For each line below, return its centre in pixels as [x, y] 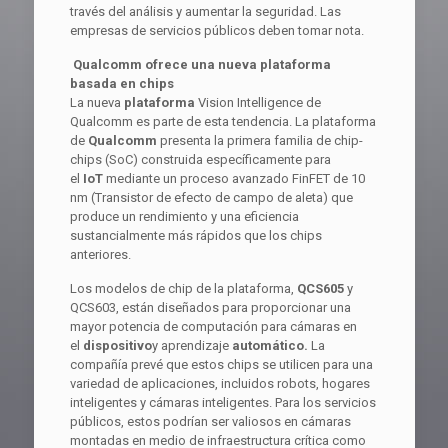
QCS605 [320, 289]
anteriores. [100, 255]
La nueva [95, 103]
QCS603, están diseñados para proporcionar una [210, 308]
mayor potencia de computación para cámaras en [213, 327]
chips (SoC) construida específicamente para [200, 160]
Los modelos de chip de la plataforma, [183, 289]
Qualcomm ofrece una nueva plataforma [201, 65]
